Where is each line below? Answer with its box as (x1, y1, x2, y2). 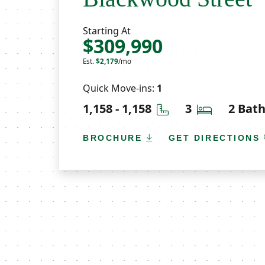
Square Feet (168, 99, 221, 113)
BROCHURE (83, 132, 147, 143)
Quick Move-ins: (83, 81, 157, 95)
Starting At (83, 24, 131, 37)
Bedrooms (211, 99, 258, 113)
